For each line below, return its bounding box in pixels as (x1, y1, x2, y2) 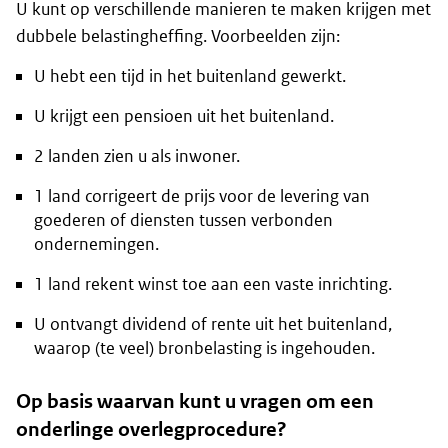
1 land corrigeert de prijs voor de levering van (34, 185, 370, 208)
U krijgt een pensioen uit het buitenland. (34, 105, 334, 128)
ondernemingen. (34, 233, 159, 256)
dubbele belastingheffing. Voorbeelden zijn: (16, 25, 340, 48)
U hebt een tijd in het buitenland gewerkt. (34, 65, 346, 88)
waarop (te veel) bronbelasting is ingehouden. (34, 337, 375, 360)
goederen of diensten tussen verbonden (34, 209, 333, 232)
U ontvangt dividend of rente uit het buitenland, (34, 313, 392, 336)
